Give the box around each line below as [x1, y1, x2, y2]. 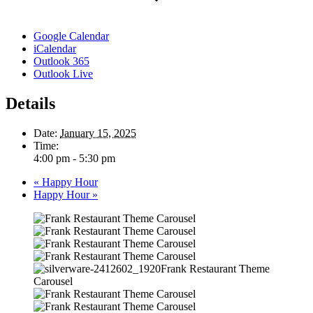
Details [6, 94, 55, 113]
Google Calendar [34, 30, 109, 43]
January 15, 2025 [60, 127, 136, 140]
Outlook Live [34, 68, 93, 80]
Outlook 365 [34, 55, 89, 68]
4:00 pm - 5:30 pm [34, 152, 115, 165]
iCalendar [34, 43, 76, 55]
